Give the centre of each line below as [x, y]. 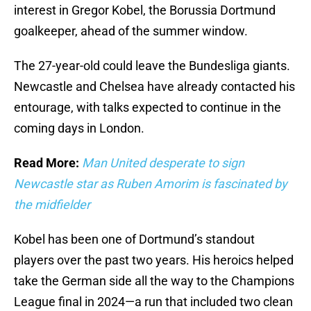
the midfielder [52, 205]
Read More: [48, 163]
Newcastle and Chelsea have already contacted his [154, 87]
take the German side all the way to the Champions [154, 281]
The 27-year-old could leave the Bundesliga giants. [152, 66]
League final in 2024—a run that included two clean [153, 302]
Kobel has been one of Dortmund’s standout [134, 239]
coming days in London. [79, 128]
